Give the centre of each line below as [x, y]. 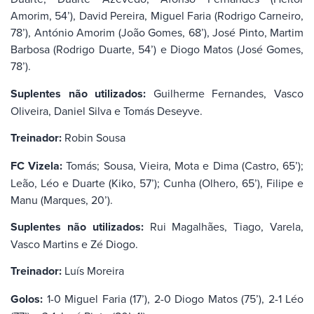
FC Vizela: [37, 165]
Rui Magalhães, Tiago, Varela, [224, 226]
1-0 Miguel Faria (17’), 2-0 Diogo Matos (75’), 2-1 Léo [173, 298]
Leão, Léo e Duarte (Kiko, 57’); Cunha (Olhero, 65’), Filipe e [157, 183]
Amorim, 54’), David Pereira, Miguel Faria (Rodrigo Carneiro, [157, 16]
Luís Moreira [93, 271]
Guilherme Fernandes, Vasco [225, 93]
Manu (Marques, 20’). [62, 199]
